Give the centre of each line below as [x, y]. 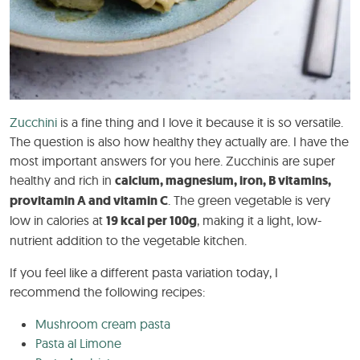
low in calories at [58, 221]
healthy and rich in [62, 180]
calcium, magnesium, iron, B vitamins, [223, 181]
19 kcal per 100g [151, 221]
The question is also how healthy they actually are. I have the [179, 142]
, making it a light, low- [259, 221]
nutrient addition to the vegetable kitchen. [128, 241]
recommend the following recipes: [107, 292]
